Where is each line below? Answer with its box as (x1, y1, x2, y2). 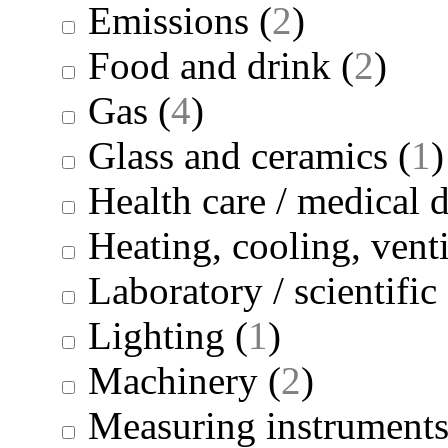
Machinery (88, 358, 258, 402)
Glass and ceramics (88, 133, 388, 177)
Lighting (88, 313, 225, 357)
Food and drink (88, 43, 331, 87)
